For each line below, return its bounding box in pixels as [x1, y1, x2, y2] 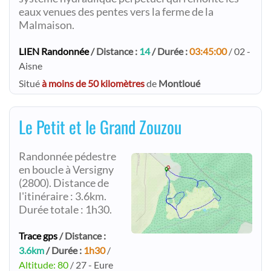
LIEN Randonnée [19, 45, 89, 57]
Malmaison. [19, 19, 74, 31]
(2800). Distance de [19, 177, 109, 189]
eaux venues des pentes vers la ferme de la [19, 5, 214, 18]
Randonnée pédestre [19, 150, 116, 163]
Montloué [158, 77, 200, 89]
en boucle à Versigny [19, 163, 114, 176]
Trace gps [19, 230, 57, 241]
